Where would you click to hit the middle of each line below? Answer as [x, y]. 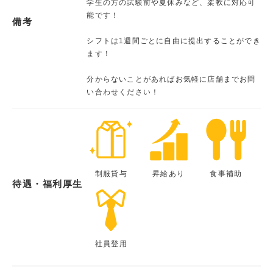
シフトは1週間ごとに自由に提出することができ [174, 41]
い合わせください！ [123, 92]
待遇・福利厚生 [48, 184]
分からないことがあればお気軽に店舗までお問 [171, 79]
